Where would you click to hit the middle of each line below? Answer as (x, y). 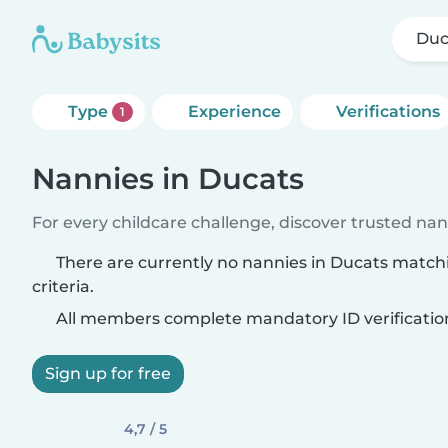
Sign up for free (108, 373)
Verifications (387, 111)
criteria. (63, 286)
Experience (234, 111)
